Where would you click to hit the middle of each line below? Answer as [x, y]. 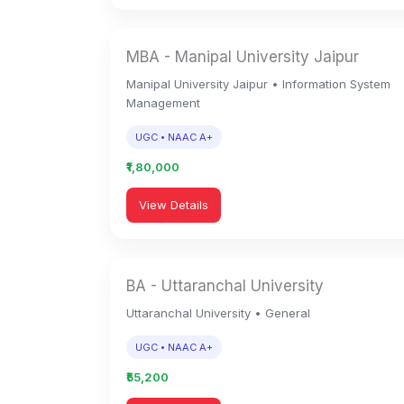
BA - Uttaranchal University [225, 286]
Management [163, 103]
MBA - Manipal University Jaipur [243, 57]
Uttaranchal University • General [218, 313]
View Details [174, 205]
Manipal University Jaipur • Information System [258, 84]
